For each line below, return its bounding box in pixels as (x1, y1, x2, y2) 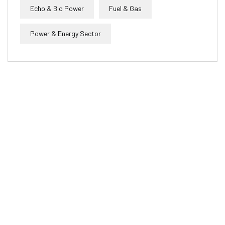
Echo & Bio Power (30, 4, 84, 13)
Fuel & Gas (109, 4, 142, 13)
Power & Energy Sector (30, 29, 101, 38)
